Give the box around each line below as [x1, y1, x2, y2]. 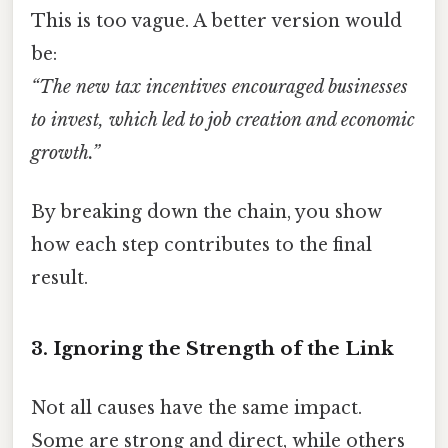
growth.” [31, 141, 100, 164]
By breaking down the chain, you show [31, 200, 382, 223]
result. [31, 266, 88, 289]
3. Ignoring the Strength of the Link [31, 336, 394, 360]
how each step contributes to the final [31, 233, 372, 256]
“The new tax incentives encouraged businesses [31, 75, 408, 98]
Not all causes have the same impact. [31, 396, 362, 419]
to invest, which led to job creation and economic [31, 108, 415, 131]
